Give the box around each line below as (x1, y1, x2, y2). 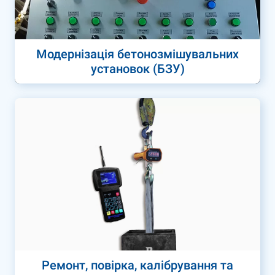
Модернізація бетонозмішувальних (36, 47, 239, 61)
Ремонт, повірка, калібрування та (42, 258, 233, 273)
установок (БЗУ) (90, 61, 185, 76)
